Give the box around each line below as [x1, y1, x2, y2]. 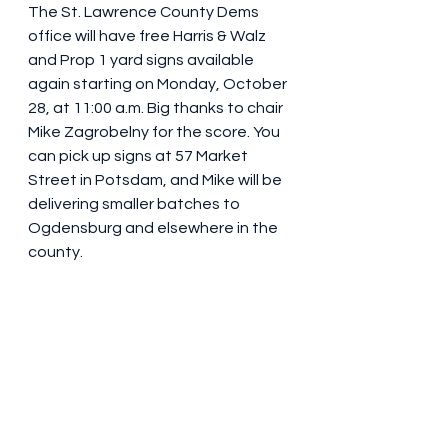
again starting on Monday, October [28, 76, 290, 92]
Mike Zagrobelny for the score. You [28, 124, 283, 140]
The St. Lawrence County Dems [28, 4, 262, 20]
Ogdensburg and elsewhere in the [28, 220, 281, 236]
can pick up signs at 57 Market [28, 148, 251, 164]
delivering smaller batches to [28, 196, 243, 212]
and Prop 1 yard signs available [28, 52, 257, 68]
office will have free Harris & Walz [28, 28, 269, 44]
